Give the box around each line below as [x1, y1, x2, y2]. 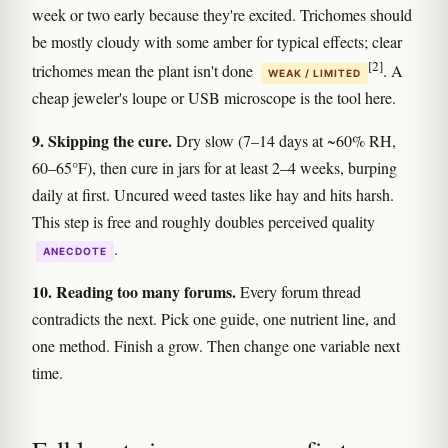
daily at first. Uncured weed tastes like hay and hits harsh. [32, 183, 394, 205]
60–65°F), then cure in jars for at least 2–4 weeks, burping [32, 156, 397, 178]
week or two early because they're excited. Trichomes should [32, 3, 412, 25]
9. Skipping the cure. [32, 128, 172, 152]
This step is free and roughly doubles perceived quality [32, 210, 375, 232]
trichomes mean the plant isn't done [32, 59, 257, 81]
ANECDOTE [43, 244, 107, 257]
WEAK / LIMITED [268, 66, 361, 79]
